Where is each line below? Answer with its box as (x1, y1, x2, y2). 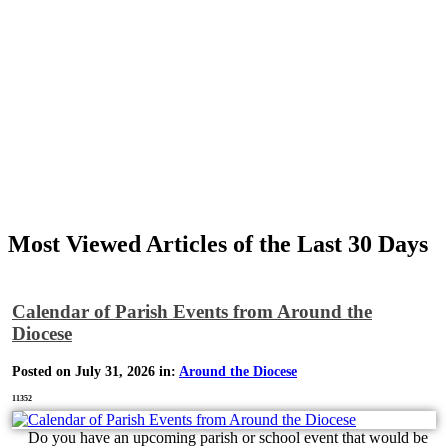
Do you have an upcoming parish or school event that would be (12, 428, 428, 446)
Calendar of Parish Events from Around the (12, 301, 372, 323)
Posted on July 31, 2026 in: (12, 363, 179, 379)
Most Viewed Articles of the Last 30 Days (8, 231, 428, 258)
